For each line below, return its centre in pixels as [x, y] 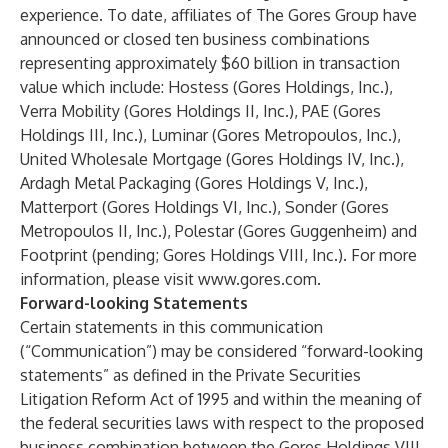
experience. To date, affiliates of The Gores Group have [218, 15]
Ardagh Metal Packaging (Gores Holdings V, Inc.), [194, 183]
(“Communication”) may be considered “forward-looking [221, 351]
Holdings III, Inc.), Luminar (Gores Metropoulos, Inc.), [210, 135]
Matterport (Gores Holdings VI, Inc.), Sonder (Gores [204, 207]
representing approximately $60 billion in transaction [210, 63]
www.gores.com [257, 279]
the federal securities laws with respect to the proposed [222, 423]
